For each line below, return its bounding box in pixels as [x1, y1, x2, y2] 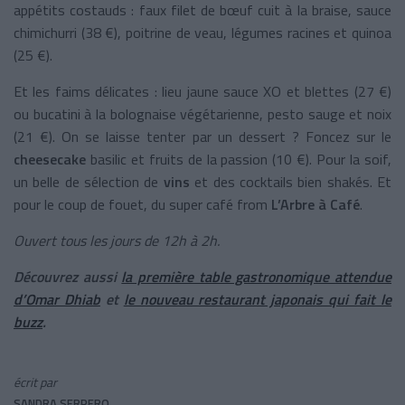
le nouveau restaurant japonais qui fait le [123, 287, 392, 310]
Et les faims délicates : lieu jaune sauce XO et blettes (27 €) [14, 80, 391, 102]
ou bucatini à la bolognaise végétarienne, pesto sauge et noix [14, 102, 391, 125]
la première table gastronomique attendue [121, 265, 392, 287]
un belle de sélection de [14, 170, 164, 193]
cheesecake [14, 147, 90, 170]
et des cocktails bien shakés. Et [194, 170, 392, 193]
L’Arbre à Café [271, 193, 360, 215]
